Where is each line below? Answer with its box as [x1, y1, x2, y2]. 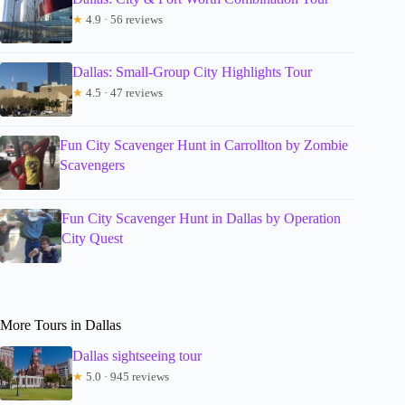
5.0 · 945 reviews [83, 370, 169, 384]
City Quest [61, 230, 124, 246]
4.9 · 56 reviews [83, 12, 163, 26]
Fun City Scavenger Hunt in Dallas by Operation [61, 210, 342, 226]
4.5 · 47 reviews [83, 85, 163, 99]
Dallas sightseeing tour [72, 348, 202, 364]
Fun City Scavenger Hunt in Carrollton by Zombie [60, 137, 349, 153]
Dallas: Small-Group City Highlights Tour [72, 63, 312, 80]
